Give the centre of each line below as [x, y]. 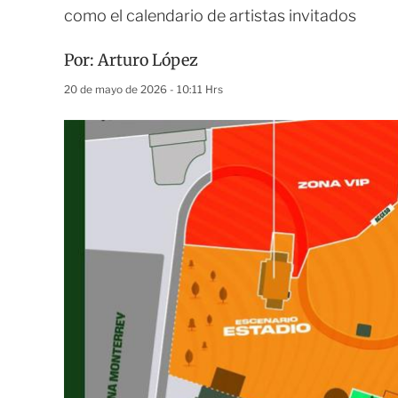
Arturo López [148, 60]
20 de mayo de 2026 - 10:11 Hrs [143, 89]
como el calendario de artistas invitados [210, 16]
